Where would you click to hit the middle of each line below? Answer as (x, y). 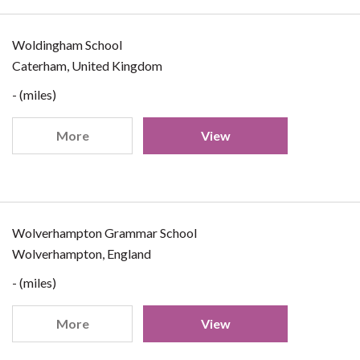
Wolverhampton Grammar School (104, 233)
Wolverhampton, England (82, 254)
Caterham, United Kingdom (87, 65)
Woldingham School (67, 45)
